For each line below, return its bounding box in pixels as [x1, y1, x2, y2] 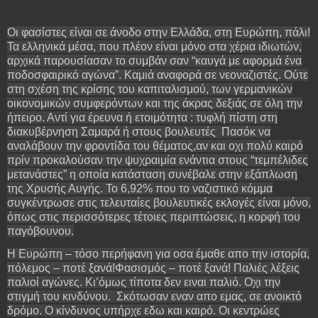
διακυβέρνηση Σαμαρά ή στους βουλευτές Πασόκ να [7, 126, 270, 138]
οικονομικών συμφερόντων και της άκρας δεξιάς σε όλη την [7, 97, 302, 110]
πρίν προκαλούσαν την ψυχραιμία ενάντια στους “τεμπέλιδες [7, 154, 308, 167]
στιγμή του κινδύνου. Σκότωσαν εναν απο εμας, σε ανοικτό [7, 290, 302, 303]
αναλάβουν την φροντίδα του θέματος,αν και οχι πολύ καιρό [7, 140, 303, 153]
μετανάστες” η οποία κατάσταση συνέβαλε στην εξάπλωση [7, 168, 297, 181]
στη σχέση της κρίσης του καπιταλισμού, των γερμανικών [7, 83, 292, 96]
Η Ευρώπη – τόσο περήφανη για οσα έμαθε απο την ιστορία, [7, 248, 309, 261]
